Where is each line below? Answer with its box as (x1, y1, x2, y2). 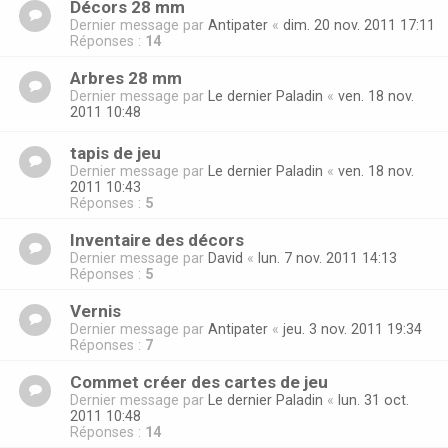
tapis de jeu (70, 143, 161, 164)
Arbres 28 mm (70, 68, 182, 89)
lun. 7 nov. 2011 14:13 (258, 250, 397, 267)
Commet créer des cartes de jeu (70, 372, 328, 393)
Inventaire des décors (70, 230, 244, 251)
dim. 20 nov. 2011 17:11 (283, 17, 435, 34)
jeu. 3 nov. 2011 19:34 (283, 321, 422, 338)
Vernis (70, 301, 121, 322)
